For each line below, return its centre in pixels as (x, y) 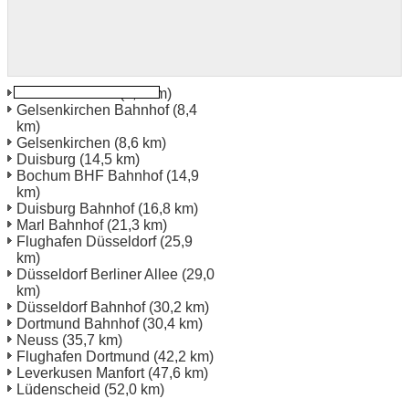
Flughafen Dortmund (83, 356)
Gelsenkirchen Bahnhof (93, 110)
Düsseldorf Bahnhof (81, 307)
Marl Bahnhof (60, 225)
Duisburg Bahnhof (75, 208)
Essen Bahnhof (66, 93)
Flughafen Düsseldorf (86, 241)
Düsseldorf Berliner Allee (97, 274)
